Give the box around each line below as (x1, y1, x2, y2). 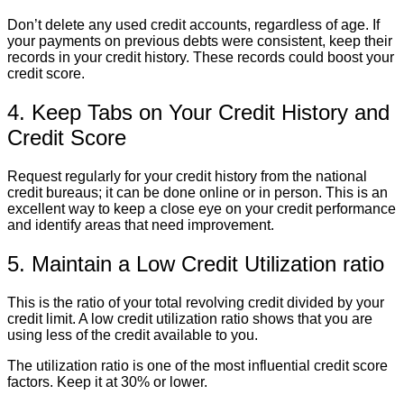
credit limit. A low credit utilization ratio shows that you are (7, 310, 372, 326)
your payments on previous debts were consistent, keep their (7, 33, 392, 50)
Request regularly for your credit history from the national (7, 169, 367, 185)
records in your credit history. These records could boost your (7, 50, 394, 66)
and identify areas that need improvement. (7, 217, 274, 234)
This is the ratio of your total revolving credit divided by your (7, 294, 384, 310)
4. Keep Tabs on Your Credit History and (7, 100, 390, 125)
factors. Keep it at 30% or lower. (7, 373, 207, 390)
